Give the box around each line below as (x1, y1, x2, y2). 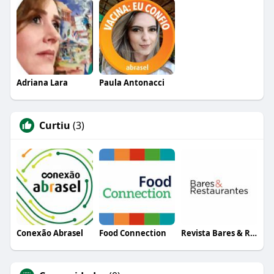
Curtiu (39, 118, 70, 132)
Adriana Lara (16, 76, 68, 88)
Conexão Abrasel (16, 227, 83, 239)
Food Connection (98, 227, 166, 239)
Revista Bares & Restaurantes (250, 227, 257, 239)
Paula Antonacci (98, 76, 165, 88)
